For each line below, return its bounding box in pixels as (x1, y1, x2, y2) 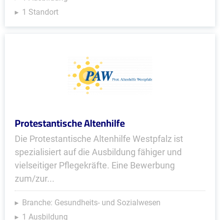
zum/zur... (15, 173, 55, 184)
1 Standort (22, 7, 58, 17)
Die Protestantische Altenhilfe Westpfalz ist (15, 134, 183, 144)
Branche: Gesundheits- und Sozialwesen (22, 198, 161, 207)
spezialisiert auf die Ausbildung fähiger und (15, 147, 182, 157)
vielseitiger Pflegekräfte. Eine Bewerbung (15, 160, 175, 170)
